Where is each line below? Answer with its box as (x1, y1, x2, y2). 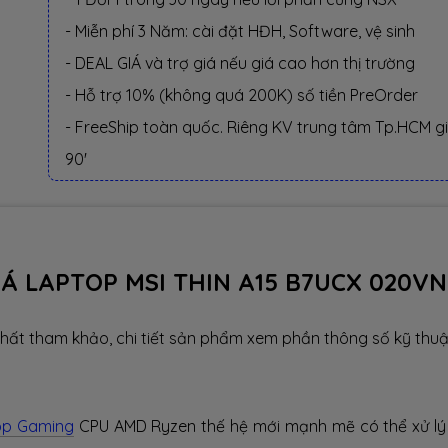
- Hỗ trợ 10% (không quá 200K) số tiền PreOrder (65, 85, 418, 105)
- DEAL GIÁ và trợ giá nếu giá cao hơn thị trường (65, 53, 415, 73)
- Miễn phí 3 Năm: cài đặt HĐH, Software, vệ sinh (65, 21, 415, 41)
